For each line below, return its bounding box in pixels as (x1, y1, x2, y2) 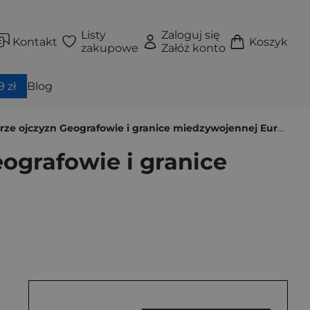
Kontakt (12, 35, 58, 48)
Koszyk (249, 35, 288, 48)
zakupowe (80, 42, 138, 55)
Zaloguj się (161, 28, 221, 42)
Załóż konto (161, 42, 226, 55)
